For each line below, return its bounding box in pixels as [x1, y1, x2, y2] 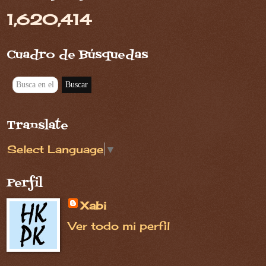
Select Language [7, 142, 103, 156]
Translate [7, 117, 68, 135]
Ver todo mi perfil [68, 219, 170, 233]
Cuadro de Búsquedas [7, 46, 148, 64]
